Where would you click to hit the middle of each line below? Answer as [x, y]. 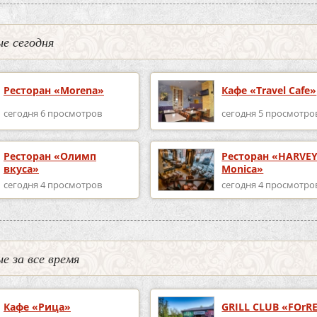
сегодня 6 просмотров [53, 113]
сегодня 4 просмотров [53, 185]
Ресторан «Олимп [50, 156]
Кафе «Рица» [37, 307]
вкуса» [21, 168]
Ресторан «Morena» [54, 91]
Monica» [243, 168]
